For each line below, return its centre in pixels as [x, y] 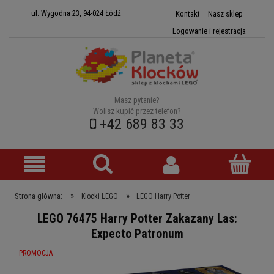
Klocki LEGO [99, 196]
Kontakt [187, 14]
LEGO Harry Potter [164, 196]
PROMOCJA [36, 254]
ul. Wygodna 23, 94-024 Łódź [76, 13]
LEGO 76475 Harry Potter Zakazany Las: [137, 218]
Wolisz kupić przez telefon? [137, 111]
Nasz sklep [225, 14]
